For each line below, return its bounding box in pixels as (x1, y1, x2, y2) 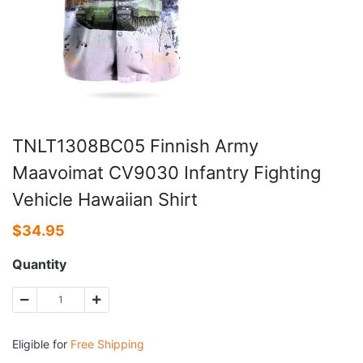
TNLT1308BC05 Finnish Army (12, 135, 258, 156)
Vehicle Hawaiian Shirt (12, 188, 198, 210)
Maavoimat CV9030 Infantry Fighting (12, 161, 321, 183)
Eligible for (12, 336, 70, 351)
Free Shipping (70, 336, 144, 351)
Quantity (12, 255, 66, 272)
